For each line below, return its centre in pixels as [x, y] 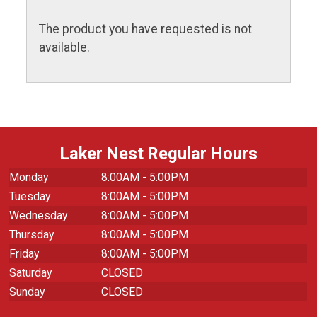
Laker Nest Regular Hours [158, 154]
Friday [24, 254]
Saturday [31, 273]
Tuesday [30, 196]
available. [65, 48]
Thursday [32, 235]
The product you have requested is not [146, 29]
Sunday [27, 292]
